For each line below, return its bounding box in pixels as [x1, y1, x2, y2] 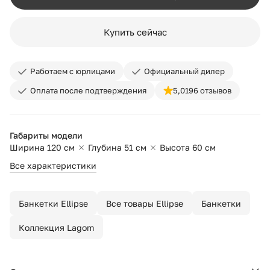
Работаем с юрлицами [30, 66, 115, 76]
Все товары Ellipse [106, 198, 183, 209]
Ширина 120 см [10, 142, 75, 152]
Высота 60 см [160, 142, 216, 152]
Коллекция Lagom [19, 222, 94, 233]
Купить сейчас [103, 27, 167, 37]
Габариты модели [10, 130, 83, 140]
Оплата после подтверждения [30, 86, 146, 95]
